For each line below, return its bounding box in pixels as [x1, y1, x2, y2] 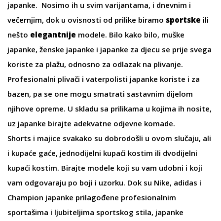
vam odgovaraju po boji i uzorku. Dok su [7, 178, 154, 187]
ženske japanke [39, 44, 94, 54]
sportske [166, 15, 203, 25]
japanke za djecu [100, 44, 160, 54]
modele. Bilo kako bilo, [78, 30, 161, 39]
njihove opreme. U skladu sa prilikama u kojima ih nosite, [7, 104, 212, 113]
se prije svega [160, 44, 212, 54]
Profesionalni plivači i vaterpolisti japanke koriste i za [7, 74, 200, 84]
